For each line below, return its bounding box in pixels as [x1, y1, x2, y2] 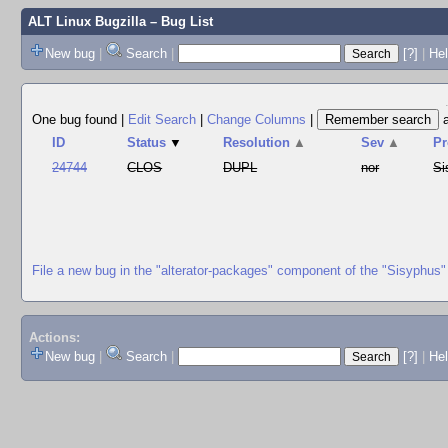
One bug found [32, 112, 121, 127]
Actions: [28, 330, 80, 346]
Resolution [223, 135, 291, 150]
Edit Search [128, 112, 196, 127]
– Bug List [145, 14, 213, 29]
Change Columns [207, 112, 306, 127]
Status [127, 135, 167, 150]
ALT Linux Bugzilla [27, 14, 146, 29]
